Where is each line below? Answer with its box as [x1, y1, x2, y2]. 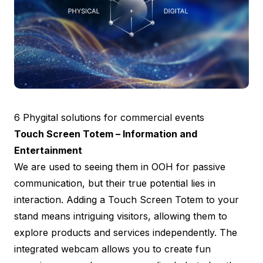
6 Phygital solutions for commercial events [14, 111, 204, 123]
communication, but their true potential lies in [14, 177, 215, 189]
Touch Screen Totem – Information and [14, 127, 197, 140]
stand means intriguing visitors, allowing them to [14, 210, 227, 222]
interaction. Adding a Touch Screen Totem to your [14, 193, 239, 205]
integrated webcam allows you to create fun [14, 242, 211, 255]
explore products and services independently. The [14, 226, 237, 238]
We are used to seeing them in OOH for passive [14, 160, 225, 173]
